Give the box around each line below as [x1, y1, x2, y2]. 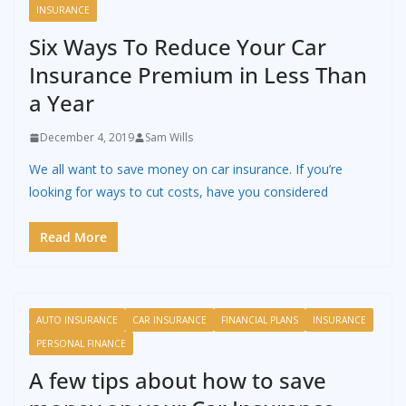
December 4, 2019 [40, 130, 134, 146]
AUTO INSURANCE [36, 314, 118, 327]
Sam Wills [145, 130, 193, 146]
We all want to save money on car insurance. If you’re [29, 160, 343, 179]
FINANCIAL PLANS [221, 314, 298, 327]
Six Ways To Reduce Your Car [29, 32, 326, 63]
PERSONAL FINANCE [36, 337, 126, 351]
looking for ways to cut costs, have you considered [29, 183, 328, 201]
